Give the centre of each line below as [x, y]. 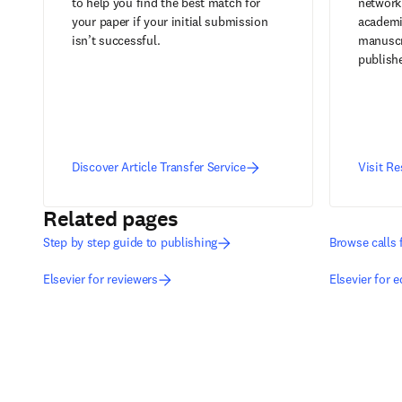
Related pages [111, 219]
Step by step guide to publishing [131, 242]
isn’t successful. [116, 40]
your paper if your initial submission [170, 22]
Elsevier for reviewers [100, 279]
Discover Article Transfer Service [159, 167]
